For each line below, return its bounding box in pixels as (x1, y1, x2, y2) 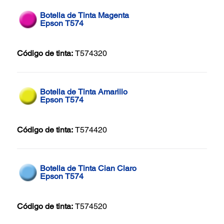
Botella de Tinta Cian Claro (40, 163, 136, 173)
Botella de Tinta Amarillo (40, 86, 127, 96)
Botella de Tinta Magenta (40, 10, 129, 20)
